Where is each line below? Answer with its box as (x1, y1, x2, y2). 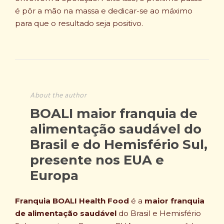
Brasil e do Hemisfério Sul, (30, 136, 207, 152)
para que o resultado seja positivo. (15, 18, 143, 28)
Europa (30, 167, 78, 183)
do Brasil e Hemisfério (116, 208, 201, 218)
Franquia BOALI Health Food (15, 195, 129, 205)
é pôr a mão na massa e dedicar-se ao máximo (15, 5, 192, 15)
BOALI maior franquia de (30, 105, 197, 121)
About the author (30, 89, 86, 101)
